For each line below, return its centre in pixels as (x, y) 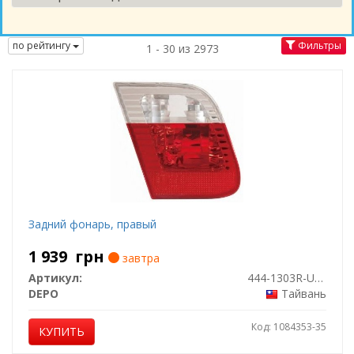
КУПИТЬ (61, 331)
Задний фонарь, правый (92, 224)
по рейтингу (43, 46)
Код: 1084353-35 (288, 327)
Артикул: (55, 278)
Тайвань (303, 294)
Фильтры (318, 46)
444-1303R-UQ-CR (318, 278)
